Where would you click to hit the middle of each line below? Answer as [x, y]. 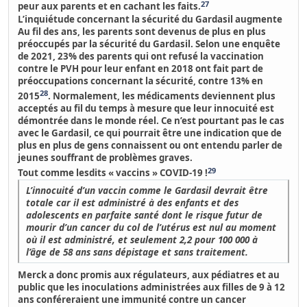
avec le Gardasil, [55, 133]
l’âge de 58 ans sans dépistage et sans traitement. [137, 251]
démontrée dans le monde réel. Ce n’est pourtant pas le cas [151, 121]
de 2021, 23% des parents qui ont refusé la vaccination [141, 56]
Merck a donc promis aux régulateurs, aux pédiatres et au [149, 274]
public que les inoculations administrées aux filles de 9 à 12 [152, 287]
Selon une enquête [237, 44]
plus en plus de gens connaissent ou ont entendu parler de [150, 146]
